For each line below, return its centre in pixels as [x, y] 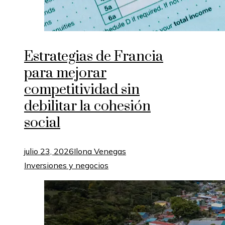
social [42, 123]
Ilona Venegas [100, 151]
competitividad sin [82, 89]
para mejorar [65, 73]
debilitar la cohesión [87, 106]
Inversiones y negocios [66, 165]
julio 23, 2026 [49, 151]
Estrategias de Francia [94, 56]
